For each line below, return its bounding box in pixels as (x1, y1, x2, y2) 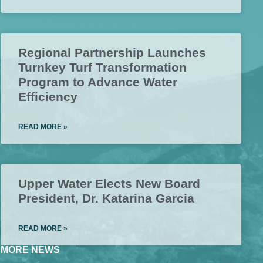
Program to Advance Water (18, 75, 177, 89)
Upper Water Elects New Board (18, 177, 200, 191)
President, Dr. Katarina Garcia (18, 191, 194, 205)
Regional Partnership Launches (18, 46, 206, 60)
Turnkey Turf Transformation (18, 60, 187, 75)
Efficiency (18, 90, 77, 104)
